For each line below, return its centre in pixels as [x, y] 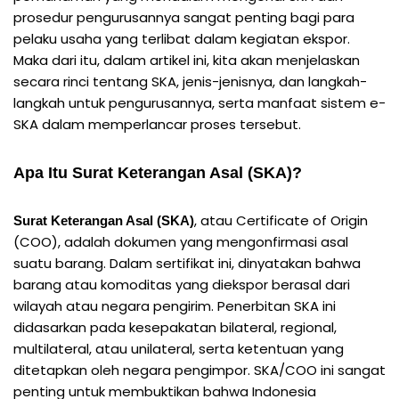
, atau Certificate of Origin [281, 220]
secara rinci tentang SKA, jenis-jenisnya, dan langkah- [190, 81]
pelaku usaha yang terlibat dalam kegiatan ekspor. [182, 38]
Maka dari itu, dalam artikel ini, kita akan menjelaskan [187, 60]
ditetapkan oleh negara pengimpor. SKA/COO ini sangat [199, 370]
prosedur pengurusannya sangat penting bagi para [184, 17]
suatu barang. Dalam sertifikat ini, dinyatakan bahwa [187, 263]
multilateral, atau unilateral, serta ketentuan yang [179, 348]
